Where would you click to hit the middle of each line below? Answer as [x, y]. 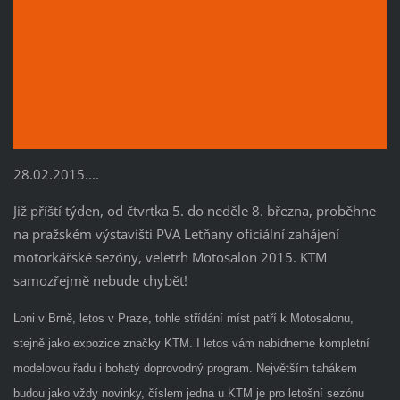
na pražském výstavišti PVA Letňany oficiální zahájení [176, 233]
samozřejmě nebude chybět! [100, 280]
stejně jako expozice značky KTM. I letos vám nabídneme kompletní [191, 343]
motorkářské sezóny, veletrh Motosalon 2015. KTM [170, 257]
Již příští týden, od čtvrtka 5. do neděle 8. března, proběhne [194, 210]
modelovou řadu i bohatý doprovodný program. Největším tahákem [185, 368]
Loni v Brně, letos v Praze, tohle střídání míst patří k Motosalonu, [183, 318]
